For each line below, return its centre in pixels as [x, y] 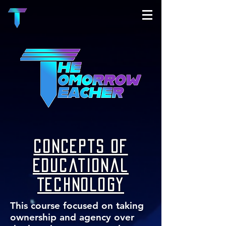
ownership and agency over [72, 217]
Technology [81, 185]
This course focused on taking [77, 206]
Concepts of [81, 146]
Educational [81, 165]
